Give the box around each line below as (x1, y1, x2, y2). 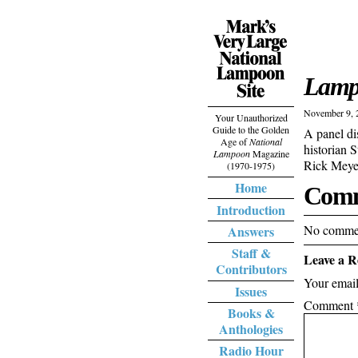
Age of (220, 135, 249, 148)
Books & (227, 304, 275, 323)
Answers (228, 221, 274, 241)
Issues (235, 281, 267, 300)
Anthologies (219, 320, 283, 339)
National (249, 135, 282, 148)
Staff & (231, 244, 271, 263)
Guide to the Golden (213, 123, 289, 136)
